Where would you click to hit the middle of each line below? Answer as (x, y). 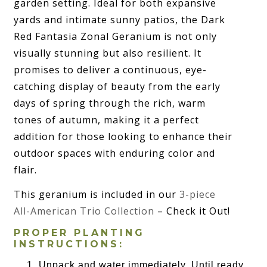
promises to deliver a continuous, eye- (111, 69)
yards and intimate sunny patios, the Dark (120, 19)
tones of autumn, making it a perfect (107, 119)
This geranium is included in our (97, 194)
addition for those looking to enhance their (123, 136)
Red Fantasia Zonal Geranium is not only (116, 36)
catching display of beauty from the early (117, 86)
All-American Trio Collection (84, 211)
